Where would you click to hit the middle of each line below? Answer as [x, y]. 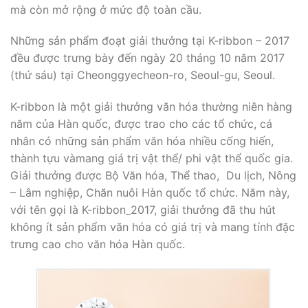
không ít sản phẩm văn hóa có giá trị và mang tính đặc [153, 227]
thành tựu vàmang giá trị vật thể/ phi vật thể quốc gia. [152, 158]
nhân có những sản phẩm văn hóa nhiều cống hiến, [142, 141]
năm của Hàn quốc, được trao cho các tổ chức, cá [141, 124]
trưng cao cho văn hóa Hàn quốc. [98, 244]
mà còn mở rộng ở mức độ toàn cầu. [106, 9]
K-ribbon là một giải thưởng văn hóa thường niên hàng [151, 107]
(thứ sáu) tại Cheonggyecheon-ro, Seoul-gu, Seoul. [143, 75]
